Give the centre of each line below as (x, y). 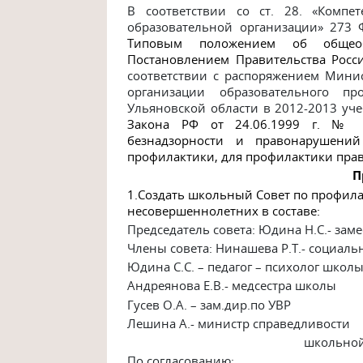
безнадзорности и (191, 141)
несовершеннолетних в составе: (224, 210)
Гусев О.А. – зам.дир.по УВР (209, 304)
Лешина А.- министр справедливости (239, 323)
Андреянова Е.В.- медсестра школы (232, 286)
